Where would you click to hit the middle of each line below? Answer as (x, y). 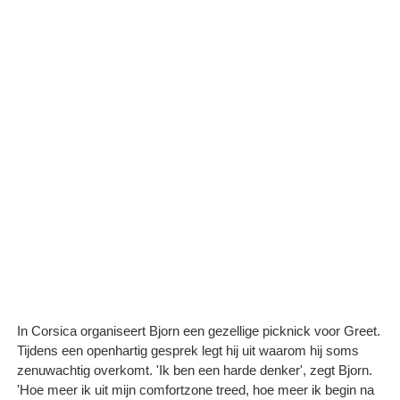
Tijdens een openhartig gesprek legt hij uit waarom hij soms (188, 350)
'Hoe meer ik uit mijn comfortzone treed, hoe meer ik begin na (196, 389)
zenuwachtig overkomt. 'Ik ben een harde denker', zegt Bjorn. (195, 370)
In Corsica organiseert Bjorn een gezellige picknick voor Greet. (199, 330)
